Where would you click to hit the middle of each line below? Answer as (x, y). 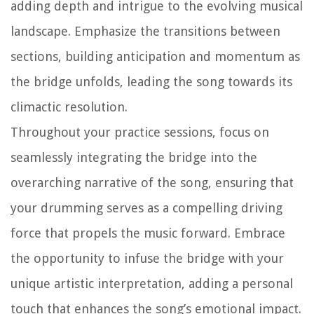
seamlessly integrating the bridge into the (134, 158)
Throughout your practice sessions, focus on (140, 132)
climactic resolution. (69, 107)
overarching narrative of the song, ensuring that (152, 183)
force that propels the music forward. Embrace (148, 233)
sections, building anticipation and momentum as (155, 57)
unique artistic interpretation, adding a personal (152, 284)
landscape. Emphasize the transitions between (145, 32)
